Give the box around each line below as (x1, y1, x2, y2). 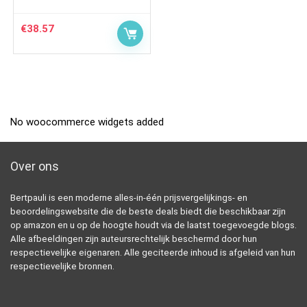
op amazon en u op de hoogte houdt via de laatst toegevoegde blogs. (10, 219, 297, 230)
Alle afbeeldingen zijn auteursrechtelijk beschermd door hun (10, 233, 257, 244)
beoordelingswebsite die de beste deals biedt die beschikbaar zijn (10, 206, 286, 217)
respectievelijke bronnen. (10, 260, 114, 271)
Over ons (10, 158, 59, 173)
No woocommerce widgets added (10, 115, 164, 128)
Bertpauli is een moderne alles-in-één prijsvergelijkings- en (10, 192, 247, 203)
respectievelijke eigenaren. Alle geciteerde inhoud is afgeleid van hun (10, 247, 295, 258)
